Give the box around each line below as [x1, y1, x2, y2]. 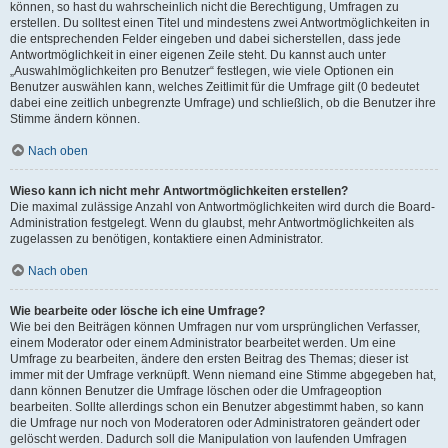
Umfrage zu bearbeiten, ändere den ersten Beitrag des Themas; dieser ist [10, 351, 408, 366]
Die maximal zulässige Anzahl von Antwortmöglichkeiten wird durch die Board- [10, 199, 435, 214]
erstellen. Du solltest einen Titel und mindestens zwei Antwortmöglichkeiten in [10, 15, 430, 30]
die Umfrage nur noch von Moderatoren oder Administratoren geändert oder [10, 415, 420, 430]
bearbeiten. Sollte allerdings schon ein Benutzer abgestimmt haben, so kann [10, 399, 424, 414]
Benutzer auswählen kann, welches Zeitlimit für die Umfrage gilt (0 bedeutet [10, 79, 419, 94]
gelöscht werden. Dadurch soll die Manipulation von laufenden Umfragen [10, 431, 407, 446]
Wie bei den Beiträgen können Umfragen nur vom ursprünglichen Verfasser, [10, 319, 420, 334]
